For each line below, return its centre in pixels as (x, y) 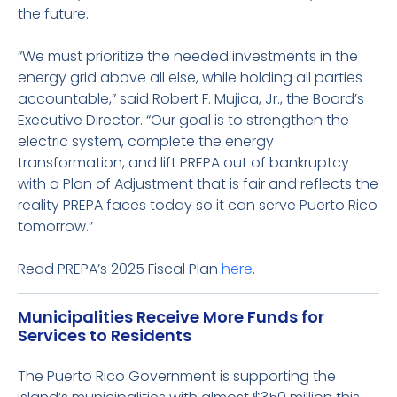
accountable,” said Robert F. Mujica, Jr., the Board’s (191, 99)
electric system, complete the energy (146, 141)
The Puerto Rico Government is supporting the (177, 376)
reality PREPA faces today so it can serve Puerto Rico (198, 205)
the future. (57, 14)
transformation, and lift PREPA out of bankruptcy (183, 163)
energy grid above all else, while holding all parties (190, 78)
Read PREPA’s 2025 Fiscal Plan (120, 269)
